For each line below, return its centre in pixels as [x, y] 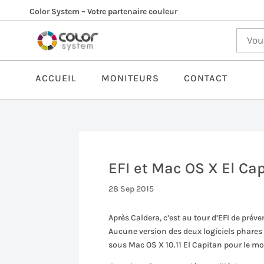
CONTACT [206, 78]
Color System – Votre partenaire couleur [103, 11]
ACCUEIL [56, 78]
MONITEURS [130, 78]
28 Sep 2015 [131, 189]
